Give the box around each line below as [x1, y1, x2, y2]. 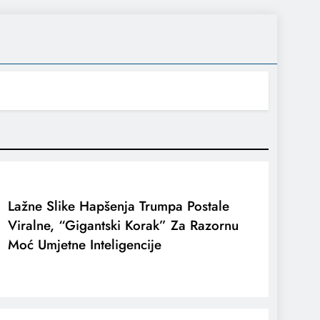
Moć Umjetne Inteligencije [8, 235, 162, 255]
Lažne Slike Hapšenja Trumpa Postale [8, 196, 230, 216]
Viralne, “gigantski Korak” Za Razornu [8, 216, 239, 236]
